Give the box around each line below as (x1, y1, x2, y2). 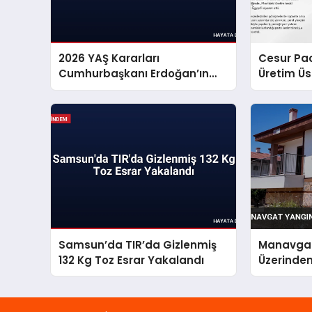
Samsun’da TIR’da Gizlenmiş (58, 237, 217, 252)
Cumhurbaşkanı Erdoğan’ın (58, 66, 210, 81)
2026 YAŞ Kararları (58, 51, 160, 66)
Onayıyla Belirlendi (58, 81, 162, 97)
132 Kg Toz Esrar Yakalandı (58, 252, 205, 267)
